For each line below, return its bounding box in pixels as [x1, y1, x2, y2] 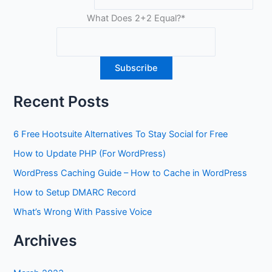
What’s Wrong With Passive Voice [13, 206, 152, 217]
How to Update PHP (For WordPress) [13, 148, 166, 159]
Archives [13, 231, 78, 250]
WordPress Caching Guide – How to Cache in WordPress [13, 167, 248, 178]
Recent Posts [13, 92, 110, 110]
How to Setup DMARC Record [13, 186, 137, 198]
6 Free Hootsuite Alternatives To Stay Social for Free [13, 128, 228, 140]
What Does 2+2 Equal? [87, 12, 181, 24]
